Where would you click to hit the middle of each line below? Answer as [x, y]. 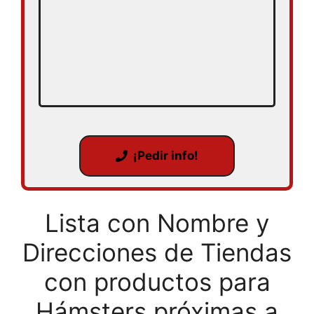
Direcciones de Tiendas [157, 252]
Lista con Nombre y [157, 223]
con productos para [157, 282]
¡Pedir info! [166, 156]
